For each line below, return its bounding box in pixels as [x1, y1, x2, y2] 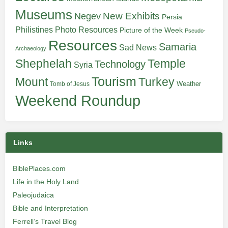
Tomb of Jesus [50, 80, 90, 88]
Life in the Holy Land [13, 178, 79, 186]
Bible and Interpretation [13, 204, 88, 212]
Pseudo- [185, 27, 206, 34]
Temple [148, 58, 186, 70]
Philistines [15, 25, 53, 34]
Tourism [92, 74, 136, 89]
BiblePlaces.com [13, 164, 66, 173]
